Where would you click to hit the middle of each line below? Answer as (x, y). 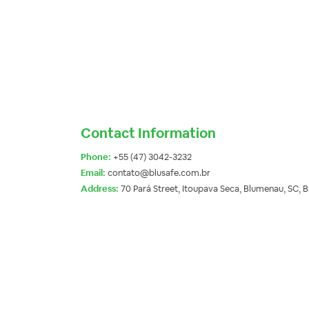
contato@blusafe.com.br (158, 173)
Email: (93, 173)
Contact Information (148, 133)
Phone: (96, 157)
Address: (100, 189)
